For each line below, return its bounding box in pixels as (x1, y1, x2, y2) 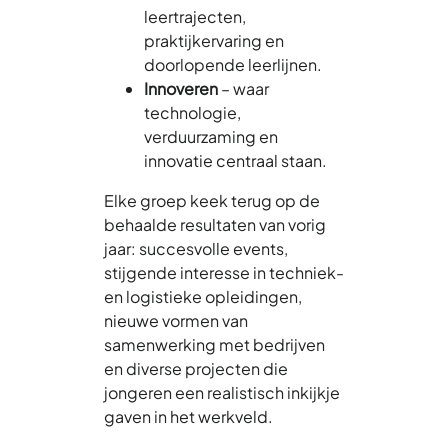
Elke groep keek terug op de (104, 189, 320, 211)
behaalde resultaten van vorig (104, 213, 326, 235)
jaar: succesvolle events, (104, 237, 288, 259)
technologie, (144, 101, 241, 123)
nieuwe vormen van (104, 309, 248, 331)
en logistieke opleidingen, (104, 285, 302, 307)
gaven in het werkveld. (104, 405, 273, 427)
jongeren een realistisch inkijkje (104, 381, 340, 403)
